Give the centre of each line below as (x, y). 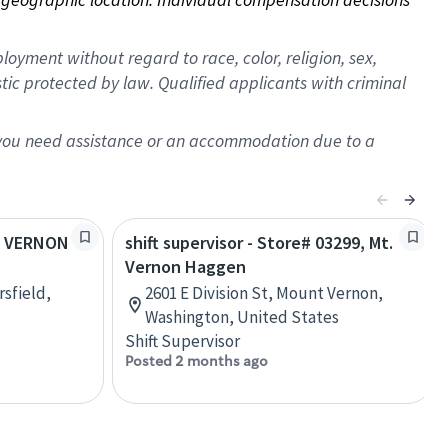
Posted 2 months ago (196, 361)
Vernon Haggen (185, 266)
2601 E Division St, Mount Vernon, (264, 293)
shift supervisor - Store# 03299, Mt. (259, 242)
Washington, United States (242, 317)
